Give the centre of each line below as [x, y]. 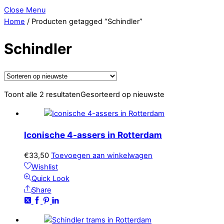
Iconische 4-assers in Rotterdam [93, 134]
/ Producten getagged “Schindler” [84, 22]
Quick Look [50, 178]
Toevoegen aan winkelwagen [102, 155]
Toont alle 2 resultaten [42, 95]
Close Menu [25, 10]
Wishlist [44, 167]
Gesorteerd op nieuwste [122, 95]
